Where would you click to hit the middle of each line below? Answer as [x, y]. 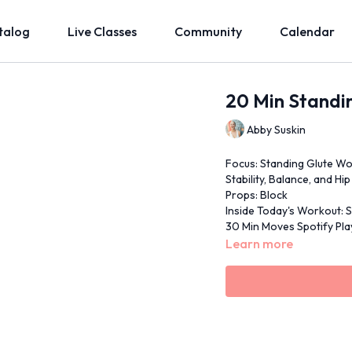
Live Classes [102, 31]
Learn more [260, 244]
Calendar [307, 31]
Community [208, 31]
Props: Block [257, 195]
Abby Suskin [277, 129]
